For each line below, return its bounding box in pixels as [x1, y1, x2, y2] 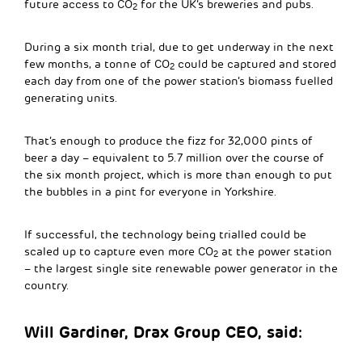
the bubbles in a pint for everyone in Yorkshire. [24, 184, 277, 199]
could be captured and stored [175, 57, 336, 71]
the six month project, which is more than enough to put [24, 167, 332, 182]
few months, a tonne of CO [24, 57, 170, 71]
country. [24, 278, 69, 293]
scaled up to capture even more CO [24, 244, 213, 259]
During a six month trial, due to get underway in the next [24, 40, 334, 54]
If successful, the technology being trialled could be [24, 227, 306, 242]
